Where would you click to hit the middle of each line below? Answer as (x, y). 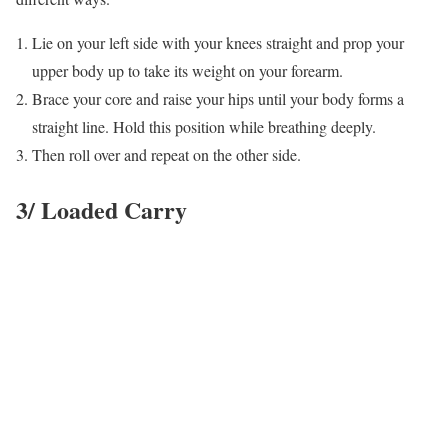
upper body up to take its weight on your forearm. (187, 71)
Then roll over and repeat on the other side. (166, 155)
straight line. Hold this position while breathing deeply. (204, 127)
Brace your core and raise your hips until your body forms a (218, 99)
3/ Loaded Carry (101, 210)
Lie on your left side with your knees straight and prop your (218, 43)
